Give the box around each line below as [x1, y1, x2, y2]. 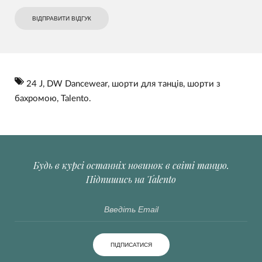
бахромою [15, 94, 57, 103]
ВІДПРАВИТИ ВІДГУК [32, 15, 91, 22]
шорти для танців [112, 79, 183, 88]
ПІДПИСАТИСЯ [110, 241, 152, 248]
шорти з [187, 79, 220, 88]
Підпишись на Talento [86, 173, 176, 185]
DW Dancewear [47, 79, 108, 88]
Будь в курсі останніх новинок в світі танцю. [33, 158, 229, 171]
